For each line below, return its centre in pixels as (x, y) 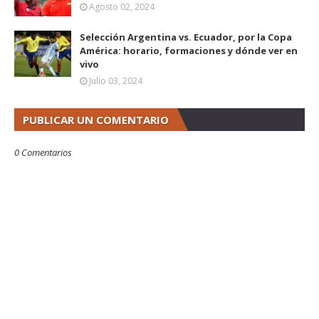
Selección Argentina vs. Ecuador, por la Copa (186, 37)
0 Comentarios (43, 152)
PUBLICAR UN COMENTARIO (96, 119)
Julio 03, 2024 (116, 80)
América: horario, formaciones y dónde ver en (189, 50)
